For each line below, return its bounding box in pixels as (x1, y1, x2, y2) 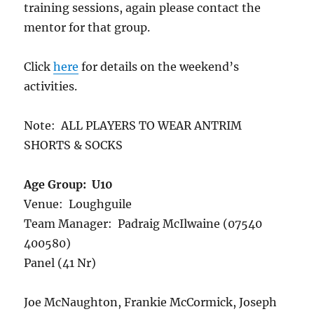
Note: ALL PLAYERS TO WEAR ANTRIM (24, 118, 243, 133)
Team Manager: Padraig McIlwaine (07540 (24, 217, 263, 231)
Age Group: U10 (24, 177, 114, 192)
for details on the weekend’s (78, 60, 240, 74)
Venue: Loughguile (24, 197, 132, 212)
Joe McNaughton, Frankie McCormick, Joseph (24, 295, 278, 310)
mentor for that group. (24, 20, 151, 35)
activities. (24, 79, 78, 94)
